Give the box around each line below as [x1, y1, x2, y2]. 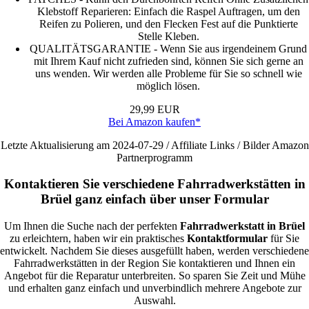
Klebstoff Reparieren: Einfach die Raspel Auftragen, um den [37, 5, 300, 17]
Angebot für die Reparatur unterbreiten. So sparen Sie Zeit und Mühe [3, 270, 306, 282]
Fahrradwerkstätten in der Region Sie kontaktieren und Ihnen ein [14, 257, 295, 270]
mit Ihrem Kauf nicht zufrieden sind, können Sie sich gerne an [33, 54, 303, 67]
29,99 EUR [129, 103, 180, 115]
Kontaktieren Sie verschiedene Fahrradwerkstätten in [3, 177, 306, 192]
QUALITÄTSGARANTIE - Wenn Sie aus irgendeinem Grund [30, 42, 307, 54]
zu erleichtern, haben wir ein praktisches [10, 232, 187, 245]
